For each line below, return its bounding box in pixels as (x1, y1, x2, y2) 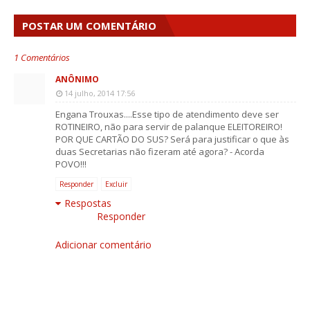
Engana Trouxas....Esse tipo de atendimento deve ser (55, 108, 279, 121)
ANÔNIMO (55, 73, 99, 86)
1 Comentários (14, 51, 70, 64)
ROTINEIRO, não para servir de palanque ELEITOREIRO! (55, 120, 282, 134)
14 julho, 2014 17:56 (64, 88, 135, 99)
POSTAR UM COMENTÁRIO (22, 19, 156, 33)
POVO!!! (55, 158, 86, 171)
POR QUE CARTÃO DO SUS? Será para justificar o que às (55, 133, 289, 146)
